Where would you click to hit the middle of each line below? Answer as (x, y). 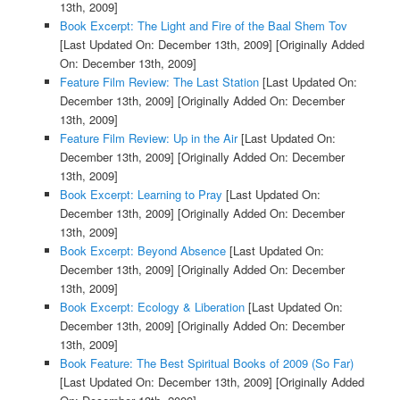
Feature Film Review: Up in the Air (148, 138)
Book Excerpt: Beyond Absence (142, 251)
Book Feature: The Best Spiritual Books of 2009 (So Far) (206, 363)
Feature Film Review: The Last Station (159, 82)
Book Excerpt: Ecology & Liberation (152, 307)
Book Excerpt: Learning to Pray (141, 195)
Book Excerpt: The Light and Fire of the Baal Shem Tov (203, 26)
